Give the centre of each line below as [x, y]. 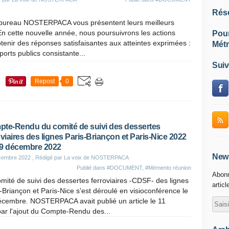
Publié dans [92, 168]
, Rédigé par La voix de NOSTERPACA [80, 157]
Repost [45, 81]
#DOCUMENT [124, 168]
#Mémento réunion [168, 168]
